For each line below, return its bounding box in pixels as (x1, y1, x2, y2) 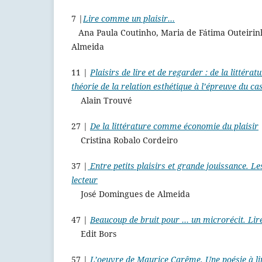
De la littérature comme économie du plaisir (90, 120, 258, 132)
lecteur (71, 174, 98, 186)
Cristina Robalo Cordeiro (71, 135, 178, 146)
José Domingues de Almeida (71, 188, 190, 200)
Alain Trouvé (71, 95, 132, 106)
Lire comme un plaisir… (83, 13, 175, 25)
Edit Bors (71, 228, 116, 240)
